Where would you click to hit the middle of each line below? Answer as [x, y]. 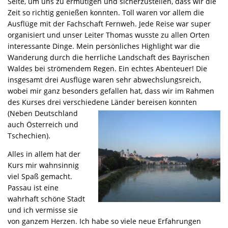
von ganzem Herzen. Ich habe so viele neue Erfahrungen [104, 221]
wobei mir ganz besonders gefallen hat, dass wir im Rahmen [111, 91]
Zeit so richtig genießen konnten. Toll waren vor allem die [106, 13]
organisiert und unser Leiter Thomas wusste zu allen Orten [109, 35]
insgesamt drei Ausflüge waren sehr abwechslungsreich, [104, 80]
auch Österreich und [43, 125]
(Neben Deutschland [43, 113]
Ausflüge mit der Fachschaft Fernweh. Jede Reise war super [109, 24]
